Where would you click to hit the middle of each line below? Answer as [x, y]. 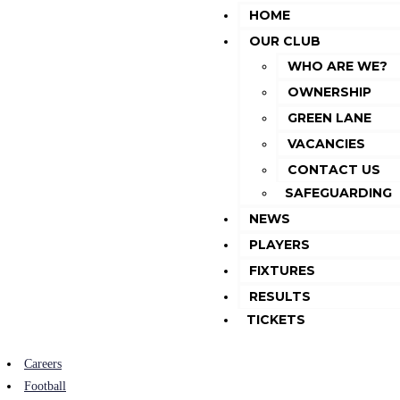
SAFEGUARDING [338, 193]
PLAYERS [279, 245]
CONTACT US [334, 170]
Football [45, 386]
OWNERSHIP [329, 92]
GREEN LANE [329, 118]
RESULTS [280, 296]
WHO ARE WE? [337, 66]
